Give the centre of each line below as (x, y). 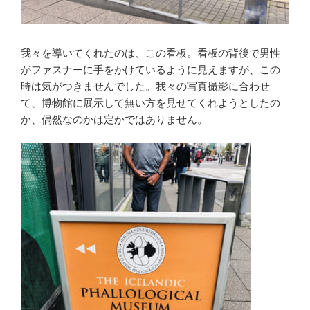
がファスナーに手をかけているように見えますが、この (151, 69)
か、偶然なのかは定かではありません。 (114, 119)
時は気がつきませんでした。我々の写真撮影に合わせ (145, 86)
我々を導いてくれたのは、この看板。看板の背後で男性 (151, 53)
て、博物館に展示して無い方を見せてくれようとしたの (151, 102)
